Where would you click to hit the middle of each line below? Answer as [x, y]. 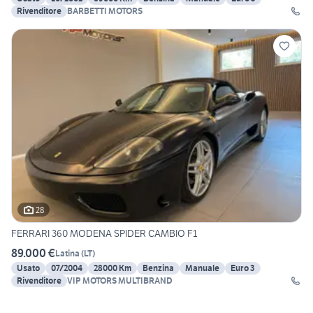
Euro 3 [243, 268]
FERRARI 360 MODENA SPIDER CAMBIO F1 [104, 234]
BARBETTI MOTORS [105, 11]
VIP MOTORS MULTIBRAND [120, 281]
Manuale [202, 268]
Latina [67, 253]
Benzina [158, 268]
